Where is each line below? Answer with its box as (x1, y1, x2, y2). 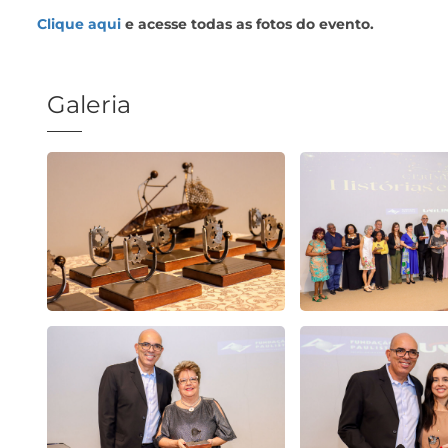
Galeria (47, 90, 131, 119)
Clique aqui (37, 15, 121, 33)
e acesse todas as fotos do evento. (121, 15, 374, 33)
